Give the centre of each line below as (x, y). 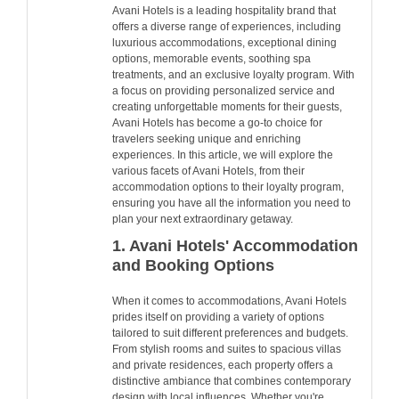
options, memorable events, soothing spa (212, 58)
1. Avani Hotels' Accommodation (235, 246)
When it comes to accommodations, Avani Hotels (229, 301)
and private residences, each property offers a (223, 366)
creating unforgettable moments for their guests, (227, 106)
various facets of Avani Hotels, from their (208, 171)
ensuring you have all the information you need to (232, 203)
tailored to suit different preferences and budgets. (230, 334)
